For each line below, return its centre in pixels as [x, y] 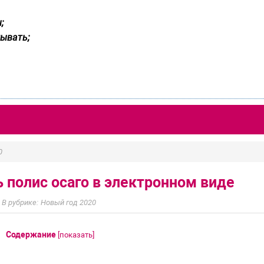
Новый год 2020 [68, 203]
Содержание [31, 234]
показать [76, 235]
